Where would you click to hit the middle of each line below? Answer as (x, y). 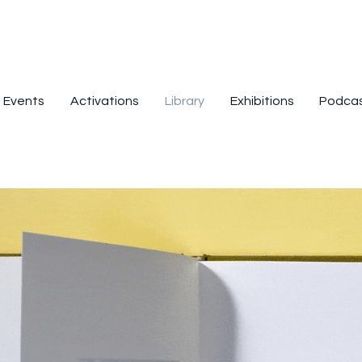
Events (24, 101)
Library (185, 101)
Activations (105, 101)
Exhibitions (262, 101)
